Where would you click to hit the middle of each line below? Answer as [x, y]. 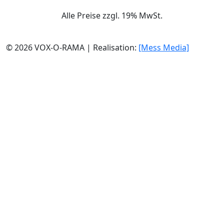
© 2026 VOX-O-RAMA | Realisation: [72, 48]
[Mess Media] [164, 48]
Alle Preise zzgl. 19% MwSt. [112, 16]
